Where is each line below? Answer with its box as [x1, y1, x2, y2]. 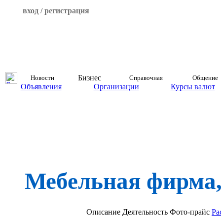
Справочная [129, 74, 163, 81]
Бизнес [77, 74, 101, 82]
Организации [93, 82, 139, 91]
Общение [192, 74, 218, 81]
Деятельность [122, 208, 168, 217]
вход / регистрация [22, 6, 89, 15]
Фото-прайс [170, 208, 210, 217]
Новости [31, 74, 54, 81]
